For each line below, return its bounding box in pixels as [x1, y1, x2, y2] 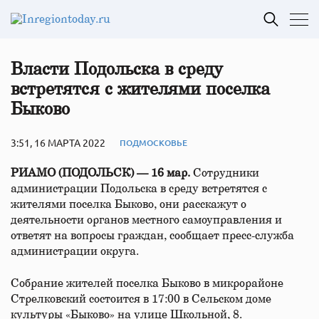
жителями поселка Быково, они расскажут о [11, 199, 246, 210]
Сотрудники [190, 167, 259, 179]
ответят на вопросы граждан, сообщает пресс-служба [11, 230, 294, 241]
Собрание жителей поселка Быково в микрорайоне [11, 278, 283, 289]
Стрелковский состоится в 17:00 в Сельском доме [11, 293, 271, 305]
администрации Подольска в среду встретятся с [11, 183, 267, 194]
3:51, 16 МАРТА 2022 [11, 136, 105, 149]
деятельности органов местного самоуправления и [11, 214, 282, 226]
